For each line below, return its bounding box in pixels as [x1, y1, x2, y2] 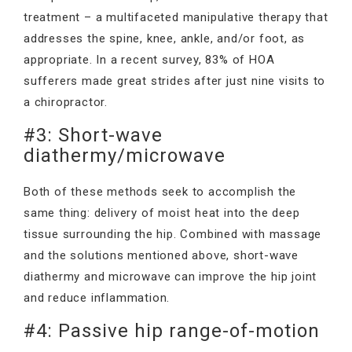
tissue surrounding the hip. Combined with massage [24, 226, 322, 241]
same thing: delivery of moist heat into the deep [24, 205, 300, 220]
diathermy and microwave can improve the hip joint [24, 269, 317, 284]
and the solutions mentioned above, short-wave [24, 247, 299, 262]
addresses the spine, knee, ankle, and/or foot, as [24, 31, 306, 46]
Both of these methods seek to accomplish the [24, 184, 297, 199]
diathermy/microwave [24, 144, 225, 167]
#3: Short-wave [24, 123, 163, 146]
